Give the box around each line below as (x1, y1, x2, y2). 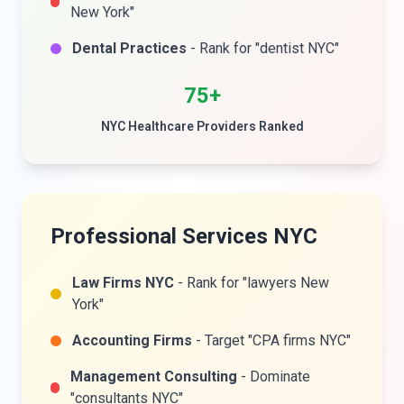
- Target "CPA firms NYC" (192, 332, 351, 349)
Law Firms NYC (71, 274, 174, 291)
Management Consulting (69, 368, 237, 385)
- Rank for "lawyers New (173, 274, 329, 291)
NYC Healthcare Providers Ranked (100, 119, 304, 133)
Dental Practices (72, 40, 187, 57)
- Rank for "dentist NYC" (187, 40, 339, 57)
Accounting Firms (72, 332, 192, 349)
